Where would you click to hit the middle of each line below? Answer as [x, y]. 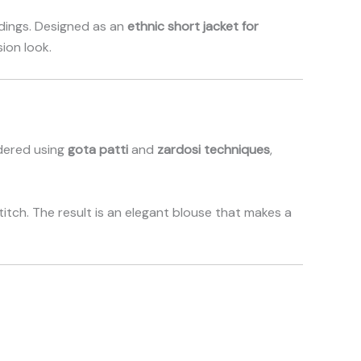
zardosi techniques [214, 149]
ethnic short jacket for [193, 27]
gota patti [98, 149]
